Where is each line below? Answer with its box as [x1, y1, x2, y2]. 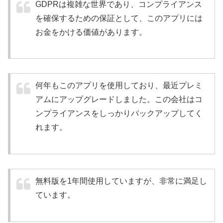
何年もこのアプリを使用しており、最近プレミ [35, 81, 203, 90]
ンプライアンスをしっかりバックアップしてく [35, 109, 203, 118]
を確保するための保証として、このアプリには [35, 13, 203, 22]
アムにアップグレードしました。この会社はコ [35, 95, 203, 104]
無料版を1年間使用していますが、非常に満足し [35, 176, 207, 185]
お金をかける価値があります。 [35, 27, 147, 36]
